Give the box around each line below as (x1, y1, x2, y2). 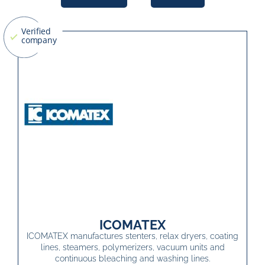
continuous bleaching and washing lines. (55, 254, 210, 263)
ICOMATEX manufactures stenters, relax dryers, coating (27, 231, 238, 241)
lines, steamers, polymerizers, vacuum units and (40, 243, 225, 252)
